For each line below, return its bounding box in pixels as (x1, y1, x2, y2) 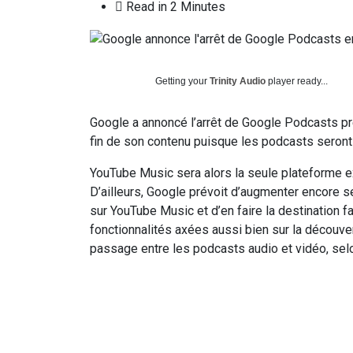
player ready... (266, 75, 328, 87)
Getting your (155, 75, 210, 87)
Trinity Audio (210, 75, 266, 87)
